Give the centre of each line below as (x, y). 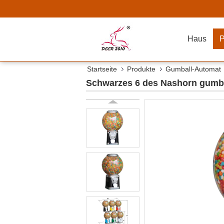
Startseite (102, 69)
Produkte (141, 69)
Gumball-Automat (193, 69)
